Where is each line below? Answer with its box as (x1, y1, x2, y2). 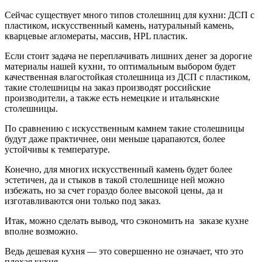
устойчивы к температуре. (5, 144, 110, 154)
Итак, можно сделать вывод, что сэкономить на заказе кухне (5, 215, 249, 226)
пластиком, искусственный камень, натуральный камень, (5, 20, 234, 30)
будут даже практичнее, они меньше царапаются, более (5, 133, 225, 144)
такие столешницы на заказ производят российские (5, 82, 211, 92)
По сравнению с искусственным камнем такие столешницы (5, 123, 244, 133)
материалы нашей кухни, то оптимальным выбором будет (5, 61, 236, 71)
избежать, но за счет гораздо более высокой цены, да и (5, 185, 223, 195)
